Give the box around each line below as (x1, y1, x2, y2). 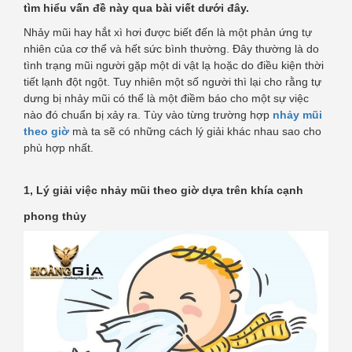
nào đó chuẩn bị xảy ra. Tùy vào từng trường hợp (24, 108, 269, 122)
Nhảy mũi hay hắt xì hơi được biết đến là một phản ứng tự (24, 26, 312, 39)
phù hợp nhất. (24, 141, 93, 155)
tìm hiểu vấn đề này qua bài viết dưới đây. (24, 2, 249, 15)
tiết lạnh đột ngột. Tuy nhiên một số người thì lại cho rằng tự (24, 75, 321, 89)
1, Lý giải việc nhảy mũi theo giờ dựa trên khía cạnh (24, 184, 303, 197)
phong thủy (24, 210, 86, 223)
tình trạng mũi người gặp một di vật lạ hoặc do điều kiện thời (24, 59, 324, 72)
